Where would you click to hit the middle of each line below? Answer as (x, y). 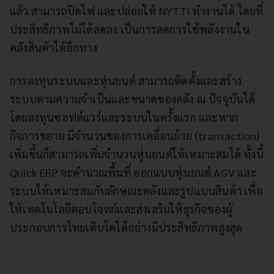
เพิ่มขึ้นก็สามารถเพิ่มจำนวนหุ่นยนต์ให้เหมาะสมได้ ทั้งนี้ (137, 154)
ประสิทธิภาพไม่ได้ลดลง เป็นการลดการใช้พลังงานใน (130, 29)
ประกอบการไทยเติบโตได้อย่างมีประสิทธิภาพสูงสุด (126, 228)
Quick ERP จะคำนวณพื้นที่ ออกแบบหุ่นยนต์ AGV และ (133, 172)
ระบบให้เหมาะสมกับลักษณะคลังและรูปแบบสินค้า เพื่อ (136, 191)
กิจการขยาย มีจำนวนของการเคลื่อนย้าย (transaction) (135, 136)
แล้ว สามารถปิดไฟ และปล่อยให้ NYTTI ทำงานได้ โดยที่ (137, 11)
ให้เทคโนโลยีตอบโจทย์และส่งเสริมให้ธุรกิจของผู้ (121, 209)
